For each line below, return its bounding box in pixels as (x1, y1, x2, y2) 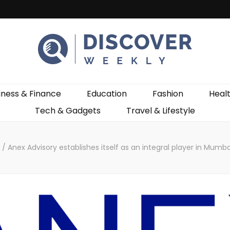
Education (86, 88, 127, 100)
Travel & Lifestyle (126, 105, 195, 117)
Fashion (152, 88, 183, 100)
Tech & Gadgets (35, 105, 101, 117)
